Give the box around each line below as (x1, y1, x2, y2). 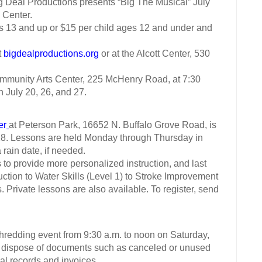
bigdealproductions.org (4, 49, 99, 59)
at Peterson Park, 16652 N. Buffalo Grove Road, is (9, 120, 216, 130)
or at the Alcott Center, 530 (99, 49, 210, 59)
